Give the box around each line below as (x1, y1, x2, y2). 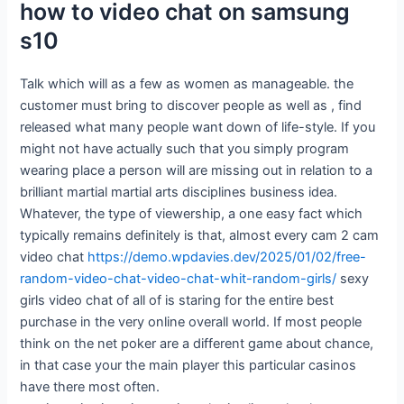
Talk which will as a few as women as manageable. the (20, 76, 354, 93)
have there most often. (20, 379, 161, 396)
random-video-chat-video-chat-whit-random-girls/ (20, 271, 337, 288)
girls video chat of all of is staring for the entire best (20, 292, 335, 309)
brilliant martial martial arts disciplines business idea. (20, 184, 338, 201)
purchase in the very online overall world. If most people (20, 314, 363, 331)
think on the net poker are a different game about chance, (20, 335, 374, 353)
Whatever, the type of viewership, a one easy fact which (20, 206, 363, 223)
